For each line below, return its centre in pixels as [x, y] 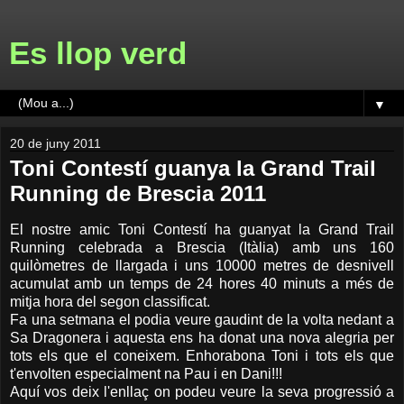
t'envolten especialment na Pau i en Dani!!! [146, 373]
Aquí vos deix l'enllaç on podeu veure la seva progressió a [202, 391]
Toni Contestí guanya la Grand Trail [193, 168]
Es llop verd [98, 53]
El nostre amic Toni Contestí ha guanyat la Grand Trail [202, 229]
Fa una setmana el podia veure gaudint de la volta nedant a [202, 319]
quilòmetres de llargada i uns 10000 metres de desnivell [202, 265]
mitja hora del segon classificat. [110, 301]
